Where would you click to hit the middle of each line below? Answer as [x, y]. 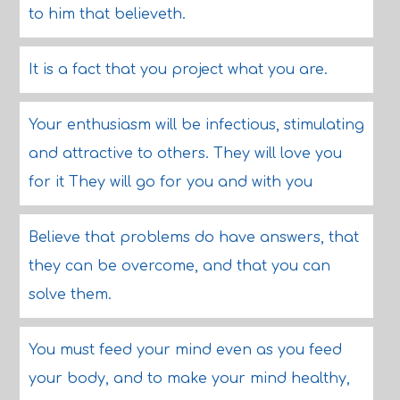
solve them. [70, 295]
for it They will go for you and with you [170, 182]
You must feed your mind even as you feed [185, 350]
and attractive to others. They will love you [185, 154]
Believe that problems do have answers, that [193, 237]
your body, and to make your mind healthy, [189, 379]
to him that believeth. [107, 14]
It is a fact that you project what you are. [178, 70]
